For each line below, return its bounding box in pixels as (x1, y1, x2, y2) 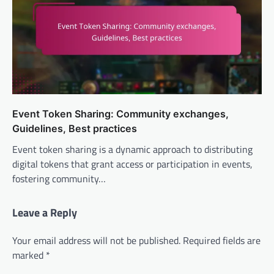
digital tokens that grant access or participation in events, (12, 156, 253, 171)
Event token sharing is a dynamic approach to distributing (12, 141, 253, 157)
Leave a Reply (12, 204, 77, 221)
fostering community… (12, 171, 106, 186)
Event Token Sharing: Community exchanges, (12, 107, 229, 120)
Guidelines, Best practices (12, 122, 137, 135)
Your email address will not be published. (12, 232, 180, 248)
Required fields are (183, 232, 261, 248)
